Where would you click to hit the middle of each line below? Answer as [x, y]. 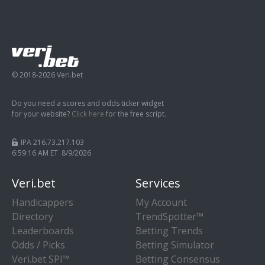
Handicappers [43, 202]
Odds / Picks [38, 245]
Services [158, 183]
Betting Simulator [175, 245]
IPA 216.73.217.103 [52, 142]
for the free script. [135, 114]
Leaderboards [43, 230]
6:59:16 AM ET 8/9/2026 [51, 153]
